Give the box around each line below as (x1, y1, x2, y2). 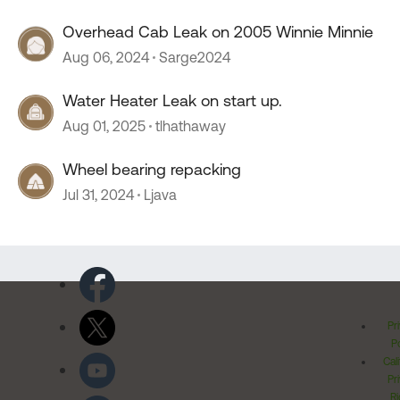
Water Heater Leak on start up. (62, 91, 282, 110)
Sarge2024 (159, 49, 230, 65)
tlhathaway (155, 118, 226, 134)
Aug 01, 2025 (62, 118, 146, 134)
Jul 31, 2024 (62, 187, 134, 203)
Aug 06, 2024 (62, 49, 149, 65)
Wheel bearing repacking (62, 160, 241, 179)
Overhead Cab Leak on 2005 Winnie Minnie (62, 22, 373, 41)
